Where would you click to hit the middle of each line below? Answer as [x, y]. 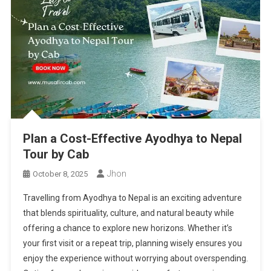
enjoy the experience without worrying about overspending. [135, 258]
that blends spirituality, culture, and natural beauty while [128, 213]
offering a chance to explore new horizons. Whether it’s [127, 228]
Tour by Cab [56, 154]
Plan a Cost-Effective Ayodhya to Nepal [132, 138]
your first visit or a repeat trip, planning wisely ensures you [132, 243]
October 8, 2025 [60, 174]
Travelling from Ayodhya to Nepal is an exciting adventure [132, 198]
